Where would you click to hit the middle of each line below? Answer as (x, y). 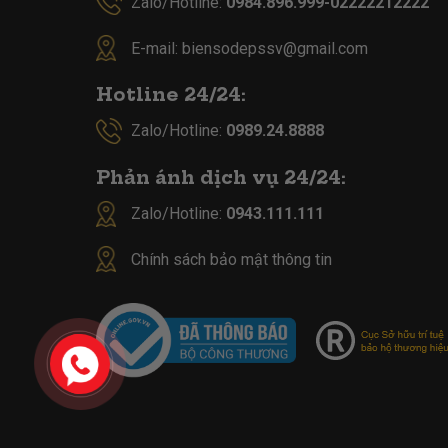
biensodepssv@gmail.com (274, 48)
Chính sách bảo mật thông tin (231, 259)
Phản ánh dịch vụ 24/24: (220, 178)
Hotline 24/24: (170, 95)
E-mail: (156, 48)
